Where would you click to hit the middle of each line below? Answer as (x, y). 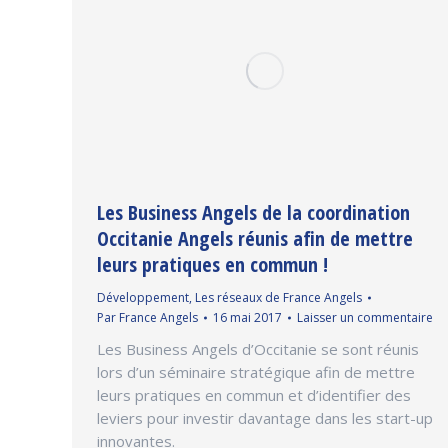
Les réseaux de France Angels (278, 297)
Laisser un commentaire (365, 317)
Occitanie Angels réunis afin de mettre (255, 238)
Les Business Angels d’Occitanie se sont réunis (258, 348)
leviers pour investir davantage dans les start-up (265, 417)
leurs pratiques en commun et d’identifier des (254, 394)
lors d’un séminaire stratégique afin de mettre (256, 371)
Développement (143, 297)
